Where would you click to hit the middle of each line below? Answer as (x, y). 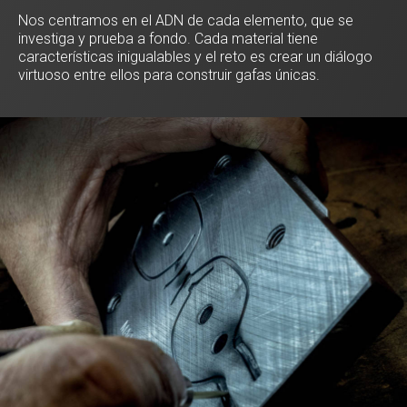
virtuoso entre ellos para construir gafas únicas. (169, 75)
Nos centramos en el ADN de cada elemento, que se (186, 21)
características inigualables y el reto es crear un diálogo (195, 57)
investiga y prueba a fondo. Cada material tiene (168, 39)
